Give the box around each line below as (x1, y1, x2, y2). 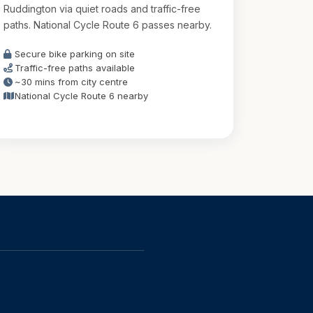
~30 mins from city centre (14, 76, 128, 87)
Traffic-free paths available (14, 62, 135, 73)
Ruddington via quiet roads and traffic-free (3, 3, 201, 15)
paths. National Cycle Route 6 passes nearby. (3, 19, 212, 31)
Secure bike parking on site (14, 48, 135, 59)
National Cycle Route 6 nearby (14, 90, 148, 101)
